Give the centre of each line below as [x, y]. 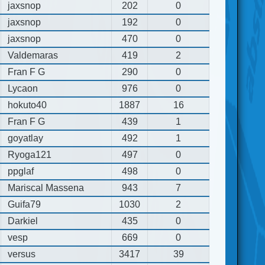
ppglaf [21, 171]
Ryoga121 [30, 154]
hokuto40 [28, 105]
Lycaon [23, 88]
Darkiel [23, 221]
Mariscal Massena [46, 188]
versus [22, 254]
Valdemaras [33, 55]
